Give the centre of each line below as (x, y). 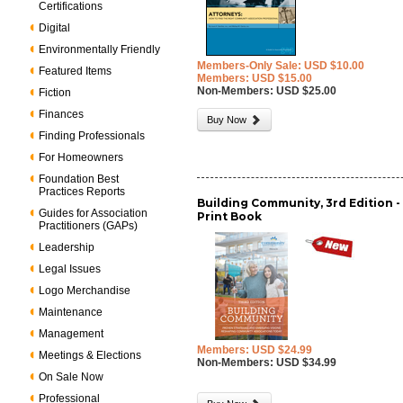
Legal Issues (70, 269)
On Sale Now (72, 377)
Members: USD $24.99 (255, 350)
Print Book (230, 216)
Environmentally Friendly (100, 49)
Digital (55, 28)
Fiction (55, 93)
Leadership (67, 247)
